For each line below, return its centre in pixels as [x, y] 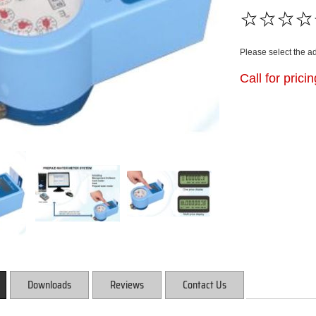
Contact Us [205, 285]
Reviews [127, 285]
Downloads [49, 285]
